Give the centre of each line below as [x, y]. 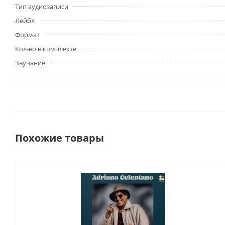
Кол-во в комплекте [46, 49]
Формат [27, 35]
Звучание [30, 63]
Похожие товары [60, 138]
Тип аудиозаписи [42, 7]
